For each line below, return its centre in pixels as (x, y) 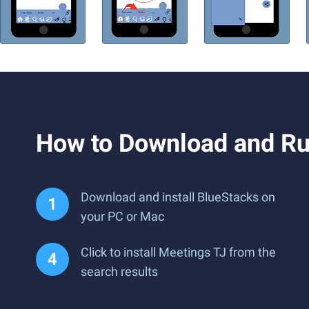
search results (119, 271)
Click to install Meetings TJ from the (178, 252)
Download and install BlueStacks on (178, 197)
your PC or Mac (122, 216)
